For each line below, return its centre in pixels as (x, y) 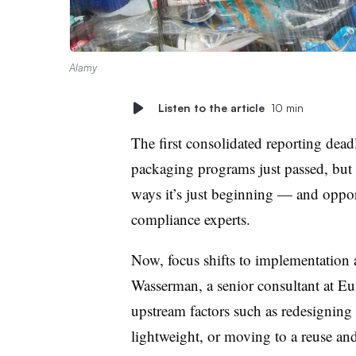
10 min (287, 107)
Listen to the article (211, 107)
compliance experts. (193, 219)
